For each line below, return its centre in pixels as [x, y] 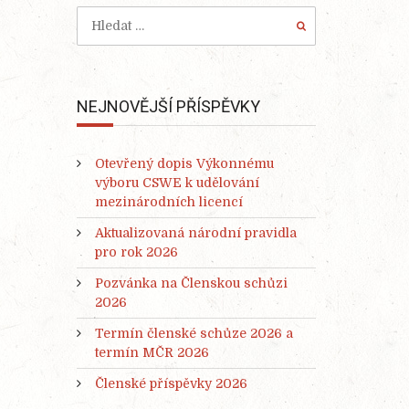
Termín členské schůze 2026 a [194, 334]
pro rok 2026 [136, 252]
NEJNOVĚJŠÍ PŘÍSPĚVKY [168, 106]
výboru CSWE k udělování [177, 183]
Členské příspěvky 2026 [171, 384]
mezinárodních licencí [168, 202]
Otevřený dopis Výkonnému [184, 164]
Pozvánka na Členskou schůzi [191, 283]
